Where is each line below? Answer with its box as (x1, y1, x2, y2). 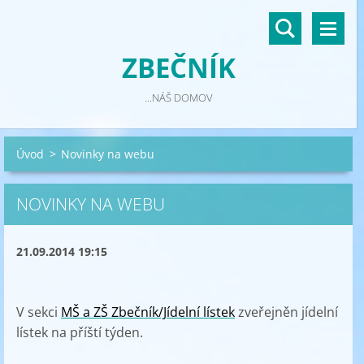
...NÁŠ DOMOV (144, 90, 213, 105)
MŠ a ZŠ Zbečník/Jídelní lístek (61, 303, 235, 321)
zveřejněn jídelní (235, 303, 338, 321)
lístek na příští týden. (16, 323, 143, 341)
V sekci (16, 303, 61, 321)
